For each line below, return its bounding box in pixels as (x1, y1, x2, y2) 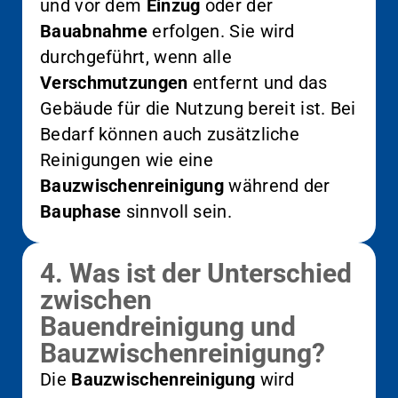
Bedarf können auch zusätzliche (40, 123, 299, 145)
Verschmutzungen (40, 71, 188, 93)
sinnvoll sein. (121, 200, 232, 222)
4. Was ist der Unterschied (40, 257, 352, 289)
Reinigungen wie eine (40, 148, 214, 171)
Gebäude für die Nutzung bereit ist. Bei (40, 97, 356, 119)
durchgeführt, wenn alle (40, 45, 232, 68)
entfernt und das (187, 71, 328, 93)
